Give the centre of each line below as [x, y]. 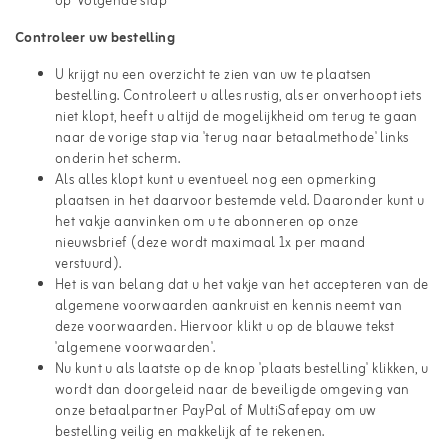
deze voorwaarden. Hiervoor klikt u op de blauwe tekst [225, 327]
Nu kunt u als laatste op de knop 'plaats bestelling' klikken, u [242, 369]
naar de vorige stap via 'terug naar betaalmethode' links [232, 138]
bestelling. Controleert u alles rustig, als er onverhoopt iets [238, 96]
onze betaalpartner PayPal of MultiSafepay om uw [216, 411]
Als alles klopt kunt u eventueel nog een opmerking [216, 180]
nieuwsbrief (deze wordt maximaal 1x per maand [210, 243]
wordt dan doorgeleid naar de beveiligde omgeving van [232, 390]
